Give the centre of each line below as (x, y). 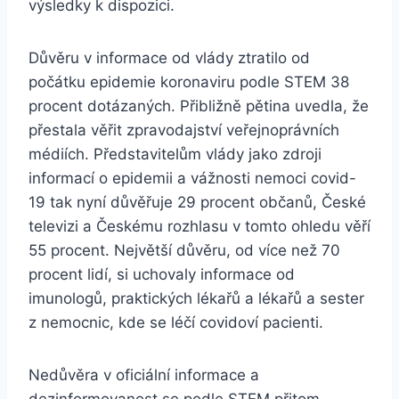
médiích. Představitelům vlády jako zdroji (175, 155)
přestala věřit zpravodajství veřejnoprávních (184, 130)
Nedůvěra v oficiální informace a (144, 375)
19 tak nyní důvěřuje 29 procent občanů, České (197, 203)
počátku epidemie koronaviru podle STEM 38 (189, 82)
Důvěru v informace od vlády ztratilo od (169, 58)
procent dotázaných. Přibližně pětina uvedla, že (199, 106)
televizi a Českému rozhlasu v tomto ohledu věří (199, 227)
